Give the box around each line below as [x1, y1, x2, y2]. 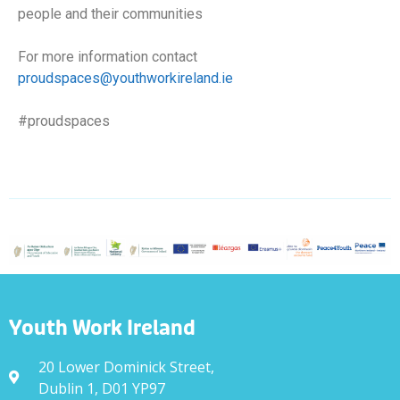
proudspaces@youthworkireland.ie [18, 69, 233, 87]
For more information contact [18, 47, 197, 65]
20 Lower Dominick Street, [37, 356, 214, 377]
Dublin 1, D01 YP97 [37, 378, 165, 398]
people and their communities [18, 4, 203, 22]
